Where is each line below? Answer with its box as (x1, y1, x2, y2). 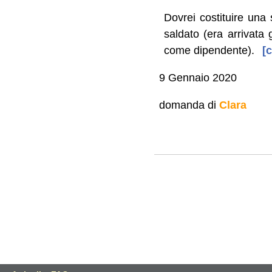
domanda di (158, 98, 219, 111)
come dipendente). (164, 44, 255, 56)
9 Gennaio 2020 (158, 71, 237, 84)
